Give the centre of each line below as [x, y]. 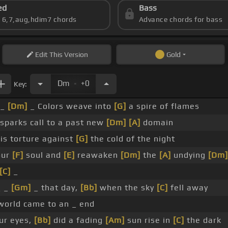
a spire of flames [163, 106]
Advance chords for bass [181, 20]
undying [189, 155]
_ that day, [55, 188]
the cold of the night [131, 139]
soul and [43, 155]
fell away [188, 188]
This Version [68, 55]
